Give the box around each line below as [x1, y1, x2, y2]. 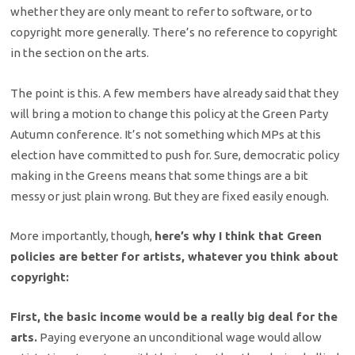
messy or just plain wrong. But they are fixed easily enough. [10, 189, 330, 203]
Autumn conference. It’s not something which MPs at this [10, 127, 322, 141]
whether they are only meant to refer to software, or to [10, 5, 313, 19]
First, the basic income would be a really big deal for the [10, 310, 338, 324]
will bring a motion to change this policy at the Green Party [10, 106, 329, 120]
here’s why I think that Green [155, 228, 323, 242]
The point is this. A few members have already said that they [10, 86, 339, 100]
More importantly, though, [10, 228, 155, 242]
